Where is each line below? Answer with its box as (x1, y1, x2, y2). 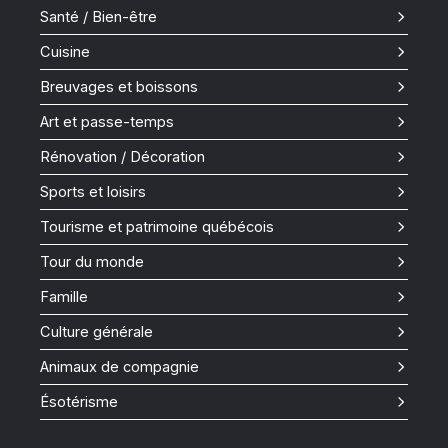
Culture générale (40, 323, 153, 342)
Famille (40, 288, 88, 307)
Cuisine (40, 43, 90, 62)
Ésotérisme (40, 393, 118, 412)
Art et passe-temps (40, 113, 174, 132)
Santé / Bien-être (40, 8, 157, 27)
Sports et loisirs (40, 183, 146, 202)
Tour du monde (40, 253, 144, 272)
